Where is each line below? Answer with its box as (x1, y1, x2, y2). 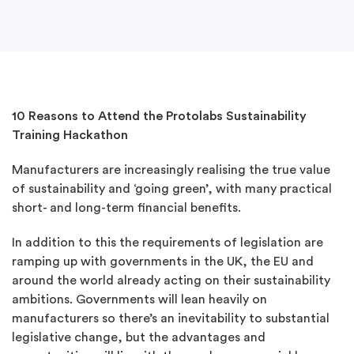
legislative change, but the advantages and (12, 331, 265, 344)
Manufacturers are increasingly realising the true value (12, 164, 330, 176)
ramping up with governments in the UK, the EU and (12, 255, 314, 268)
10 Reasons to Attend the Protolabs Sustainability (12, 110, 307, 122)
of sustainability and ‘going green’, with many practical (12, 183, 332, 195)
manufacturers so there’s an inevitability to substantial (12, 312, 330, 325)
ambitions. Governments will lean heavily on (12, 293, 267, 306)
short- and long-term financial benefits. (12, 201, 241, 214)
